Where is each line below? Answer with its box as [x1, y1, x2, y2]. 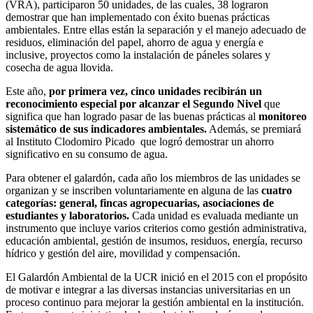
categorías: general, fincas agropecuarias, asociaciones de [6, 197, 274, 210]
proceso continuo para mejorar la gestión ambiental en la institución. [6, 296, 304, 309]
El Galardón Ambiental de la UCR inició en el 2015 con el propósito [6, 271, 307, 284]
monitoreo [259, 110, 307, 123]
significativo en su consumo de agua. [6, 148, 168, 161]
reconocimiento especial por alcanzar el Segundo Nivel [6, 98, 264, 110]
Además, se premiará [207, 123, 301, 136]
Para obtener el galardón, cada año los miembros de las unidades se [6, 172, 300, 184]
